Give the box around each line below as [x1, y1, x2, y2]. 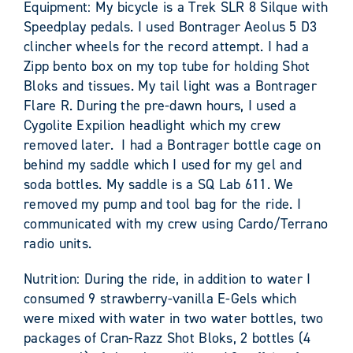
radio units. [24, 233, 92, 253]
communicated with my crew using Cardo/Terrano [24, 214, 329, 233]
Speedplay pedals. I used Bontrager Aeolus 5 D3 [24, 17, 318, 36]
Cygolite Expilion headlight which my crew [24, 115, 281, 135]
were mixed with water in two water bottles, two [24, 308, 324, 328]
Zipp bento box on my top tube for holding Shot [24, 56, 310, 76]
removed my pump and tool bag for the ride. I [24, 194, 301, 214]
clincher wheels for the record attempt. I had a [24, 36, 310, 56]
